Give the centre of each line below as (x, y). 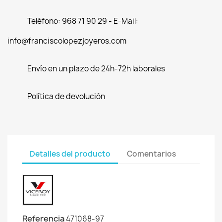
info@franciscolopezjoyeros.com (67, 41)
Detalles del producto (70, 154)
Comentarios (152, 154)
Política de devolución (66, 96)
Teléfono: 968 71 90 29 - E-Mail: (83, 21)
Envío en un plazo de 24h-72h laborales (96, 69)
